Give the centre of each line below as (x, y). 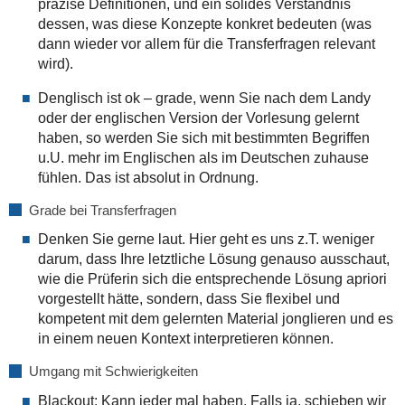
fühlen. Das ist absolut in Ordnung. (148, 177)
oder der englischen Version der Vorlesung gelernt (198, 118)
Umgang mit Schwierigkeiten (113, 372)
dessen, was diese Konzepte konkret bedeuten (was (204, 24)
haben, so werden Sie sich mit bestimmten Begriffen (203, 137)
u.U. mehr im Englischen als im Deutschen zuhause (203, 157)
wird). (55, 63)
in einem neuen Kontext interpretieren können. (185, 339)
